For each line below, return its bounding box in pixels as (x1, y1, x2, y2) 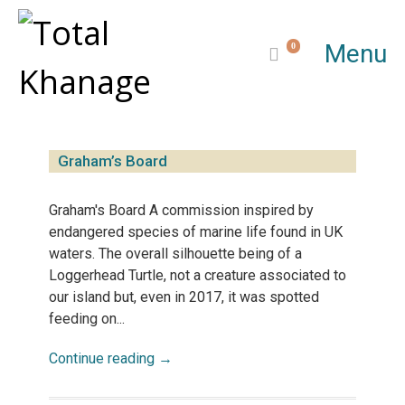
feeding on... (49, 310, 125, 327)
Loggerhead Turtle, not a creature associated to (49, 267, 346, 284)
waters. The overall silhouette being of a (49, 245, 302, 262)
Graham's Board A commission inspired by (49, 202, 314, 219)
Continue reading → (49, 350, 173, 367)
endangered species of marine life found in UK (49, 223, 343, 240)
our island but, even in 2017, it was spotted (49, 288, 319, 306)
